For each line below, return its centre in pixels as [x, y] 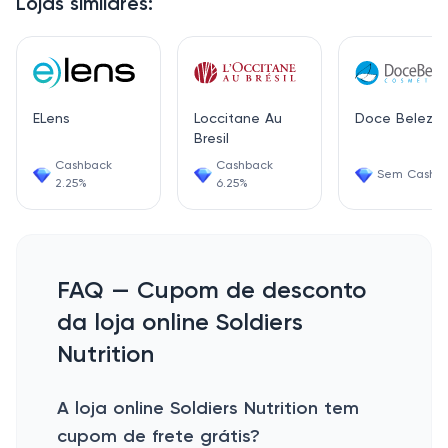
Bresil [211, 139]
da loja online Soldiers [180, 323]
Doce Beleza [398, 119]
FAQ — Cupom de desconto [211, 291]
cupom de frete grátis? [158, 437]
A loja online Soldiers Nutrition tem [208, 409]
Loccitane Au [238, 119]
